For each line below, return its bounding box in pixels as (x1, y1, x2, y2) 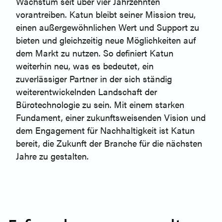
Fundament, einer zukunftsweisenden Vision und (16, 111, 206, 124)
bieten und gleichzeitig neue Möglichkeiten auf (16, 34, 196, 47)
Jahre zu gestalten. (16, 150, 89, 163)
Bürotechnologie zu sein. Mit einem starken (16, 98, 184, 111)
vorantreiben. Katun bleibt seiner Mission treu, (16, 8, 196, 21)
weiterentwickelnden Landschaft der (16, 85, 157, 98)
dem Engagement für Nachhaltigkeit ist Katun (16, 124, 195, 137)
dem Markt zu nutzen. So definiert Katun (16, 47, 173, 59)
